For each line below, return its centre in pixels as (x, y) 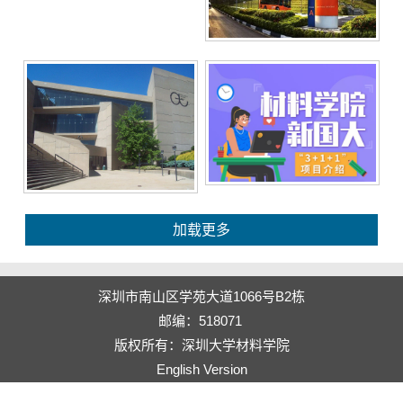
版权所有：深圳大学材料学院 (201, 345)
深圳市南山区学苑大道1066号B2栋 (201, 296)
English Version (201, 369)
